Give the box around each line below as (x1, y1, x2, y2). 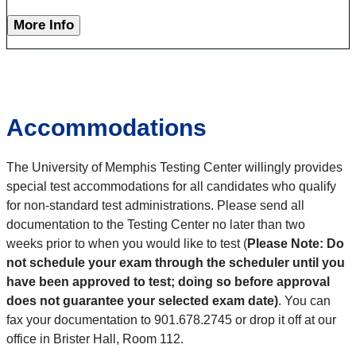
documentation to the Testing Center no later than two (6, 218, 305, 232)
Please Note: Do (247, 237, 344, 251)
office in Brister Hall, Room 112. (6, 332, 184, 346)
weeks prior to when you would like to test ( (6, 237, 247, 251)
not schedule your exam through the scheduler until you (6, 256, 345, 270)
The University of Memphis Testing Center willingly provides (6, 161, 342, 175)
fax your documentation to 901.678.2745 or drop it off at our (6, 313, 336, 327)
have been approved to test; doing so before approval (6, 275, 330, 289)
